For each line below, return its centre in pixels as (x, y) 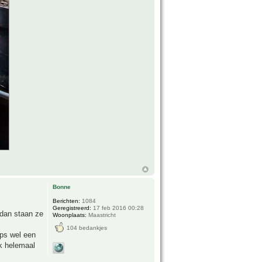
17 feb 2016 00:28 (118, 208)
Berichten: (67, 201)
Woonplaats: (70, 215)
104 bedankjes (87, 228)
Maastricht (101, 215)
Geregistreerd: (72, 208)
